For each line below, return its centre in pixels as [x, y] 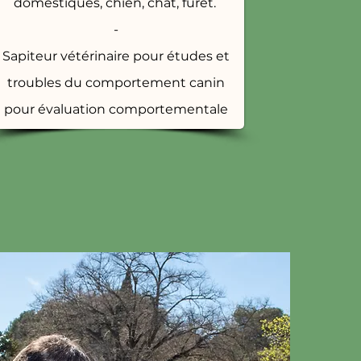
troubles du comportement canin [116, 83]
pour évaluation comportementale [116, 109]
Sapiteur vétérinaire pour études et [116, 56]
